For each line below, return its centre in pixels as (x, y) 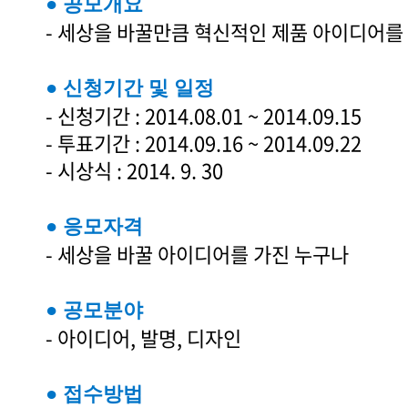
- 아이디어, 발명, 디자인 (143, 338)
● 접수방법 (94, 394)
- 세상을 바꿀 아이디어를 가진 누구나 (197, 254)
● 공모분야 (94, 311)
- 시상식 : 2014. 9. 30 (134, 170)
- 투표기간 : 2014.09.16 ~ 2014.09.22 (204, 143)
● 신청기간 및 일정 (130, 88)
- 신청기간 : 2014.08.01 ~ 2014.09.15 (204, 116)
